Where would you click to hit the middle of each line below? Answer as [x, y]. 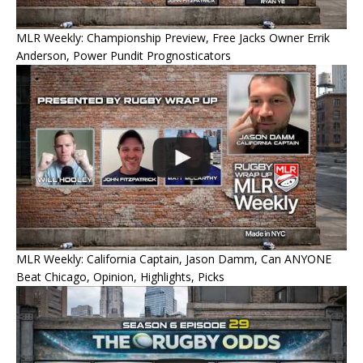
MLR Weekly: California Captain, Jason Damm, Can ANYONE [174, 259]
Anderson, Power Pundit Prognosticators [124, 55]
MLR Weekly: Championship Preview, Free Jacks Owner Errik [173, 37]
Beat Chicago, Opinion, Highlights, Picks [120, 277]
